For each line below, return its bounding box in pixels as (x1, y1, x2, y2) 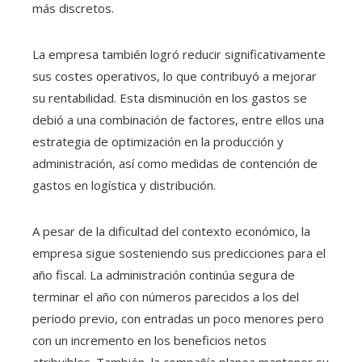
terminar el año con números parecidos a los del (32, 288, 299, 305)
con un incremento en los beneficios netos (32, 332, 267, 349)
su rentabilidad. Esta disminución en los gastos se (32, 90, 307, 107)
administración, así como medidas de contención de (32, 155, 318, 172)
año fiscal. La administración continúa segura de (32, 267, 295, 284)
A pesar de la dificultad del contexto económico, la (32, 223, 310, 240)
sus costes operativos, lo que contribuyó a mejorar (32, 68, 317, 85)
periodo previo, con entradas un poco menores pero (32, 310, 324, 327)
